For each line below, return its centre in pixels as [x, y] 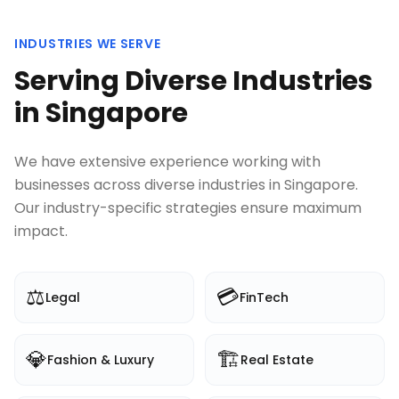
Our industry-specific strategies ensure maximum [188, 208]
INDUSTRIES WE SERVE [88, 44]
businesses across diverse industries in [149, 185]
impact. [41, 231]
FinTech [264, 297]
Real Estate [277, 360]
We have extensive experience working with [167, 162]
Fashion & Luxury [101, 360]
